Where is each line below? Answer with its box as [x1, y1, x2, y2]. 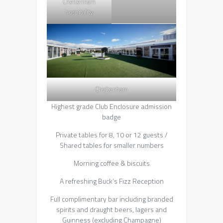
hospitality [65, 6, 93, 17]
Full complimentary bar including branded [50, 193, 173, 204]
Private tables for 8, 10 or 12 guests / [55, 129, 168, 140]
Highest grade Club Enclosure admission [51, 101, 172, 111]
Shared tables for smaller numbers [59, 139, 164, 150]
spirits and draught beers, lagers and [56, 204, 167, 215]
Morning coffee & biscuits [73, 157, 150, 168]
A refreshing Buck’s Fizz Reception [59, 175, 164, 186]
